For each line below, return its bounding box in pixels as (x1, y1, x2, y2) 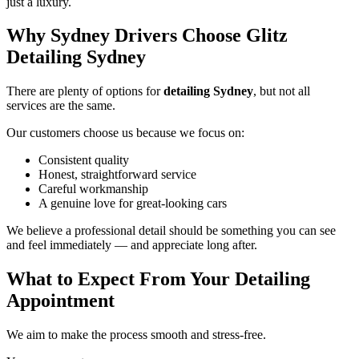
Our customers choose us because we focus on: (6, 126, 244, 140)
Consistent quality (38, 153, 129, 167)
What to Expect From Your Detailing (6, 268, 310, 290)
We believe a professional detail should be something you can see (6, 224, 336, 238)
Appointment (6, 290, 115, 312)
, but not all (253, 84, 310, 99)
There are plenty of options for (6, 84, 163, 99)
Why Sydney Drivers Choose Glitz (6, 25, 288, 46)
